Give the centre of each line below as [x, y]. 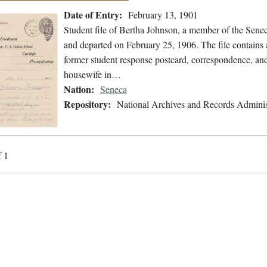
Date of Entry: [93, 15]
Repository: [87, 104]
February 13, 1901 [163, 15]
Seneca [113, 89]
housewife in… [92, 74]
